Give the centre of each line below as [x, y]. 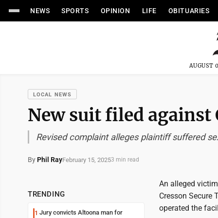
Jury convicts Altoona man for [81, 212]
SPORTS [75, 11]
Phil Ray [50, 160]
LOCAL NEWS [52, 95]
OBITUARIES [189, 11]
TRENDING [46, 194]
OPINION [115, 11]
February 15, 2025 [87, 160]
